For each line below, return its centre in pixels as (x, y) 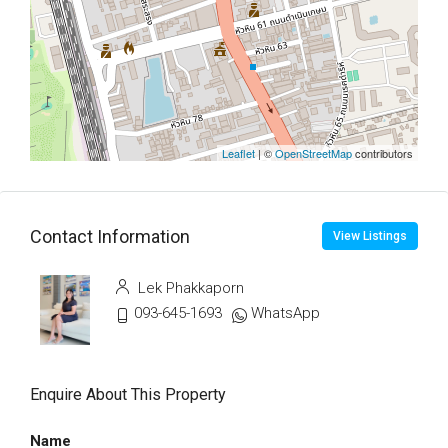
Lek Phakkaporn (189, 288)
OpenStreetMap (313, 153)
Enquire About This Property (128, 394)
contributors (382, 153)
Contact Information (110, 236)
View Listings (370, 236)
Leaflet (238, 153)
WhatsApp (285, 313)
